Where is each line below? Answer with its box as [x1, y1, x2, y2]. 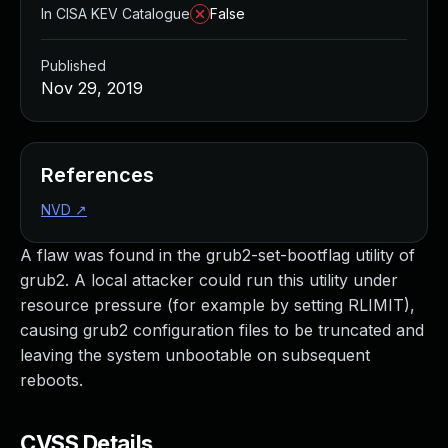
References [41, 163, 154, 187]
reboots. [20, 370, 83, 390]
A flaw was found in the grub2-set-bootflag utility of [20, 245, 415, 265]
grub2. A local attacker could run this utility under [20, 270, 398, 290]
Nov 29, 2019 [41, 78, 143, 98]
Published [41, 57, 106, 74]
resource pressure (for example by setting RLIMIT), [20, 295, 415, 315]
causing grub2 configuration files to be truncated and [20, 320, 424, 340]
